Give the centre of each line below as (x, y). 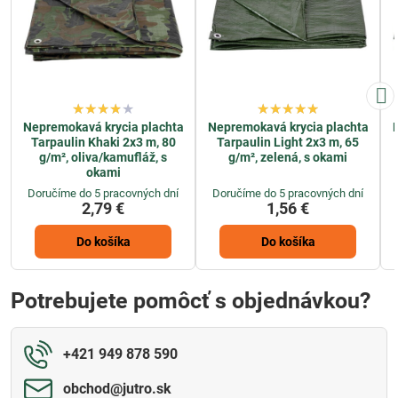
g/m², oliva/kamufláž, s (103, 158)
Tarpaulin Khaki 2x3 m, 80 (103, 143)
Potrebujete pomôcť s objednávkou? (191, 300)
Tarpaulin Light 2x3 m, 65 (288, 143)
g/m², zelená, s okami (288, 158)
